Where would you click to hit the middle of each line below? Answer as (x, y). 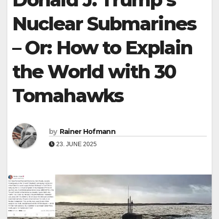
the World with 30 (94, 72)
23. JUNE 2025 (76, 144)
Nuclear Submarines (104, 24)
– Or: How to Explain (102, 48)
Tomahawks (68, 96)
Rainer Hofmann (87, 131)
